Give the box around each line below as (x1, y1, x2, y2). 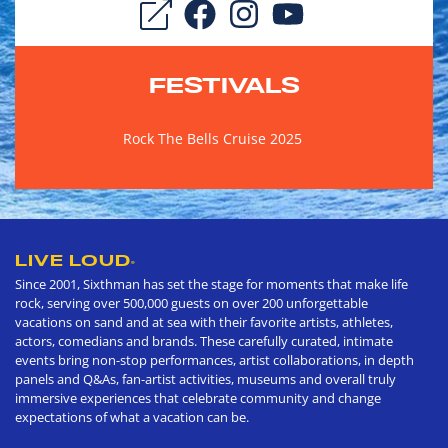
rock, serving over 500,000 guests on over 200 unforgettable (15, 294, 368, 313)
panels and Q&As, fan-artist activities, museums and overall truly (15, 370, 396, 389)
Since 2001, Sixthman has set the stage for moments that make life (15, 275, 408, 294)
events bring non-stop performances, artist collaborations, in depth (15, 351, 414, 370)
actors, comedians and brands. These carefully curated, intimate (15, 332, 393, 351)
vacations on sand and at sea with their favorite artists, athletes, (15, 313, 393, 332)
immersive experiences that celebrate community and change (15, 389, 381, 408)
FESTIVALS (148, 71, 300, 100)
